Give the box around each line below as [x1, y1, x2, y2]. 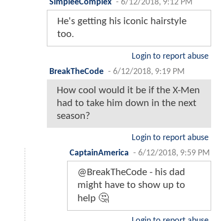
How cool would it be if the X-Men [57, 85, 200, 96]
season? [57, 110, 90, 121]
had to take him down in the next [57, 98, 196, 109]
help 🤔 [77, 193, 109, 204]
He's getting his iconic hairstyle [57, 16, 186, 27]
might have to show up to [77, 180, 185, 190]
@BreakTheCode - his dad [77, 167, 185, 178]
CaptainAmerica [70, 148, 129, 157]
